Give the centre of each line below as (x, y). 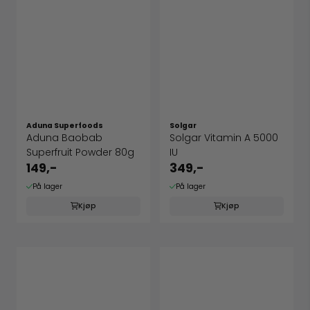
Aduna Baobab (64, 138)
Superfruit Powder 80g (80, 153)
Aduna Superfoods (65, 126)
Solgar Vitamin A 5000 (224, 138)
